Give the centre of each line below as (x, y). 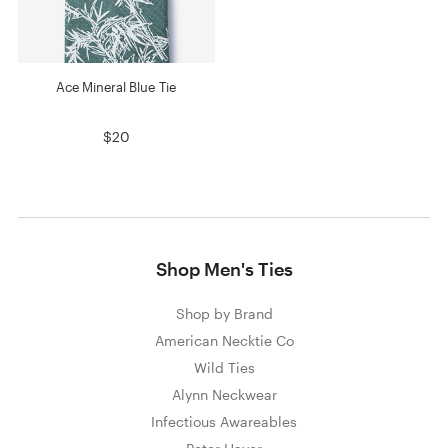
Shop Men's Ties (224, 269)
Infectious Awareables (224, 422)
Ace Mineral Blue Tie (116, 87)
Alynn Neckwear (224, 395)
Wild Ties (224, 368)
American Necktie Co (224, 341)
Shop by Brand (224, 314)
